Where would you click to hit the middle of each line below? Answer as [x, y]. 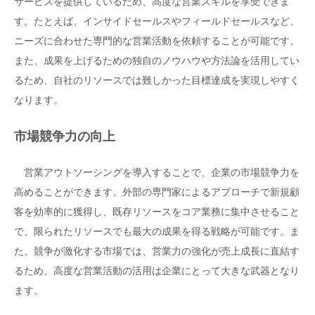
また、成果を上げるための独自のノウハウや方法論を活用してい [157, 61]
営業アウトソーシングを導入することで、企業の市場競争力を [157, 173]
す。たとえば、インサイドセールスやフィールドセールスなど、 [157, 21]
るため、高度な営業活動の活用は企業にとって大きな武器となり [157, 271]
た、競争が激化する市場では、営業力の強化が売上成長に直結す [157, 251]
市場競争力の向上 [65, 137]
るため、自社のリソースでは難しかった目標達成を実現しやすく [157, 81]
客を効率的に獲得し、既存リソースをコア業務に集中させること [157, 212]
